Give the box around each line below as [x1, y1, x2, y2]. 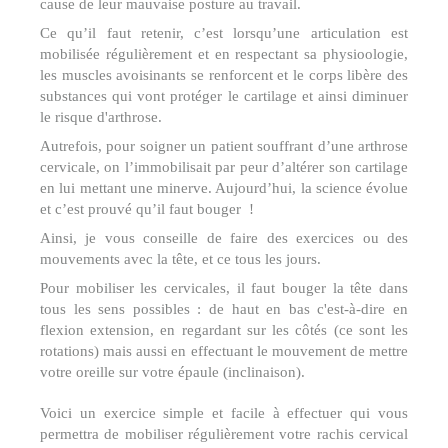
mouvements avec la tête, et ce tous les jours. [40, 251, 321, 268]
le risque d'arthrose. [40, 109, 162, 126]
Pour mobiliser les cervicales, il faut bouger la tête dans [40, 280, 408, 297]
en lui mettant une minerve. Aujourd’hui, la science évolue [40, 180, 408, 197]
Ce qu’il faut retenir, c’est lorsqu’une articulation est [40, 25, 408, 42]
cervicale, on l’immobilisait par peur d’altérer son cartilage [40, 159, 408, 176]
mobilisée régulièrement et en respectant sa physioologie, [40, 46, 408, 63]
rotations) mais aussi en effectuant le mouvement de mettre [40, 343, 408, 360]
